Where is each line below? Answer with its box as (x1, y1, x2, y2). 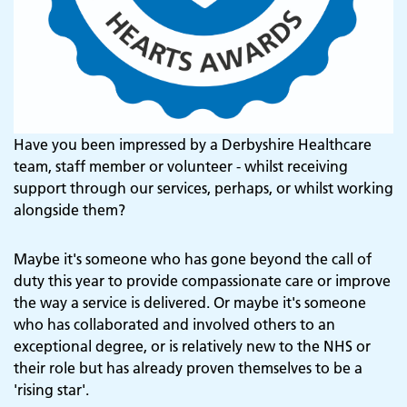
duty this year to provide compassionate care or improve (14, 272, 391, 291)
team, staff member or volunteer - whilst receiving (14, 157, 348, 176)
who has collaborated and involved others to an (14, 315, 335, 334)
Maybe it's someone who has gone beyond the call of (14, 250, 372, 269)
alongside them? (14, 201, 125, 220)
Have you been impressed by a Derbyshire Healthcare (14, 135, 372, 154)
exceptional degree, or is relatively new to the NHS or (14, 337, 371, 356)
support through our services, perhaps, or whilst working (14, 179, 393, 198)
